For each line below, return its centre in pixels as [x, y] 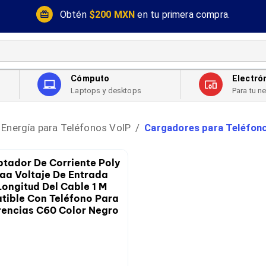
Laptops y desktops [106, 91]
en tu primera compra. [184, 14]
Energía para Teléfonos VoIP [66, 127]
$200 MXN [112, 14]
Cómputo [90, 79]
